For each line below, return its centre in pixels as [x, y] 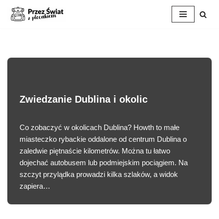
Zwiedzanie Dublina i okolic [84, 99]
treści [16, 50]
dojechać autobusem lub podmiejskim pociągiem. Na [104, 163]
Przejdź [20, 26]
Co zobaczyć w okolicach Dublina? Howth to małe [99, 127]
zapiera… [36, 186]
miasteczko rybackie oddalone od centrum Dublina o [103, 139]
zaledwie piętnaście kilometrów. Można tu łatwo [95, 151]
